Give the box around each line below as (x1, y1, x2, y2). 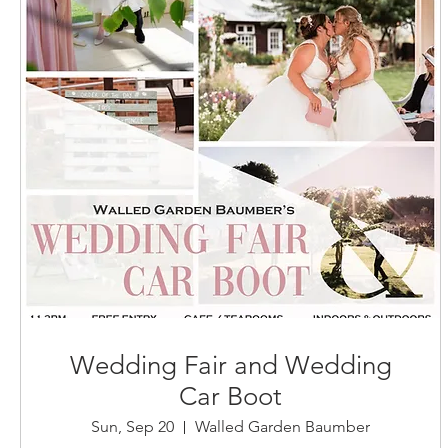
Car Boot (179, 381, 283, 413)
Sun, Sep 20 (91, 417, 175, 437)
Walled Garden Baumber (195, 417, 371, 437)
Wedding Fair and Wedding (69, 350, 392, 382)
